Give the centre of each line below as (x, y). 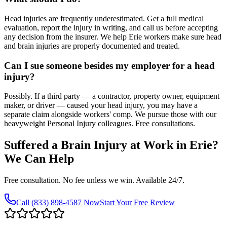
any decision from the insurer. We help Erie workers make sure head (113, 36)
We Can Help (39, 159)
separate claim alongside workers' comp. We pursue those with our (110, 115)
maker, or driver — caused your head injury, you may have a (101, 105)
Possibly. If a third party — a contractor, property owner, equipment (112, 96)
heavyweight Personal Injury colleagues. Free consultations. (100, 124)
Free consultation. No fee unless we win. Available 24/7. (94, 180)
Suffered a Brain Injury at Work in (97, 145)
